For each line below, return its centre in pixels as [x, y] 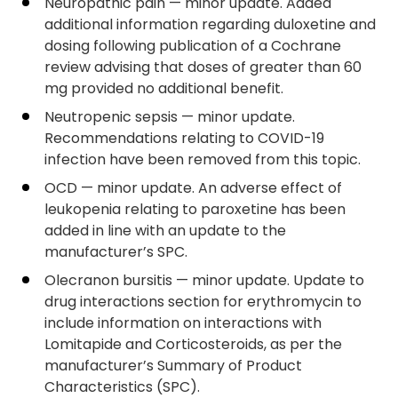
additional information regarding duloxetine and [210, 24]
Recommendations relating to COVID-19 [184, 138]
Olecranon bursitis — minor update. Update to [204, 280]
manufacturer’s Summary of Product [173, 366]
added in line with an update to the [165, 231]
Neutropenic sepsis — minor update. [170, 117]
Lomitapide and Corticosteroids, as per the [193, 344]
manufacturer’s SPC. [116, 252]
